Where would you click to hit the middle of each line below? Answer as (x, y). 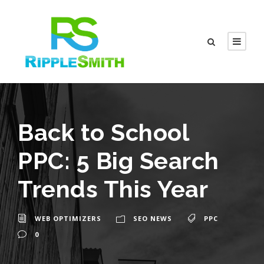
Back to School (103, 133)
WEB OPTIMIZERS (68, 219)
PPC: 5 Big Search (118, 161)
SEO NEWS (153, 219)
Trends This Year (113, 189)
